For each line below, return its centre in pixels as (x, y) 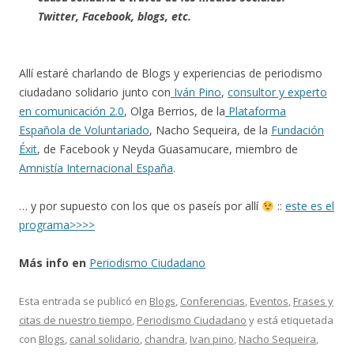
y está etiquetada (290, 320)
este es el (309, 206)
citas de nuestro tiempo (75, 320)
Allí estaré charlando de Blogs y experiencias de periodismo (171, 73)
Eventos (269, 301)
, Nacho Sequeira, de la (210, 130)
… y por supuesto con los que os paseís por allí (140, 206)
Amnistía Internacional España (96, 168)
